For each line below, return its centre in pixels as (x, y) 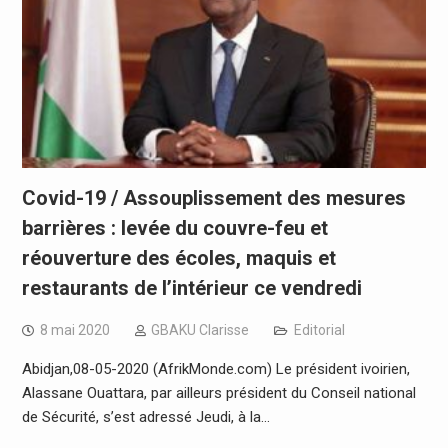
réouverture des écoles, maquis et (178, 258)
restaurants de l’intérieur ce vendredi (191, 288)
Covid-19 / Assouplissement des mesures (213, 198)
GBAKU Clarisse (199, 330)
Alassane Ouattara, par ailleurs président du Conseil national (218, 393)
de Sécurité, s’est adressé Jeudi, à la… (145, 417)
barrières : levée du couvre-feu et (174, 228)
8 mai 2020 (74, 330)
